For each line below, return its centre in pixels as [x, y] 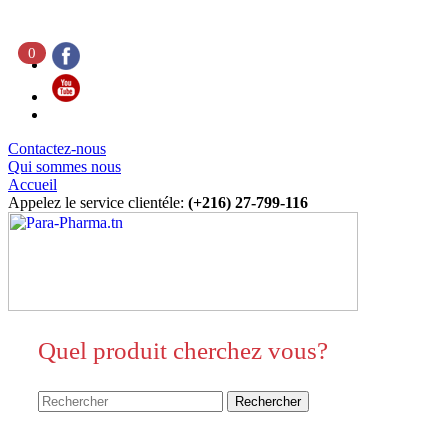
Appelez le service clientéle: [98, 202]
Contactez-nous [57, 148]
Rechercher [268, 401]
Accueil [32, 184]
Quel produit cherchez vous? [183, 350]
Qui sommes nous [64, 166]
